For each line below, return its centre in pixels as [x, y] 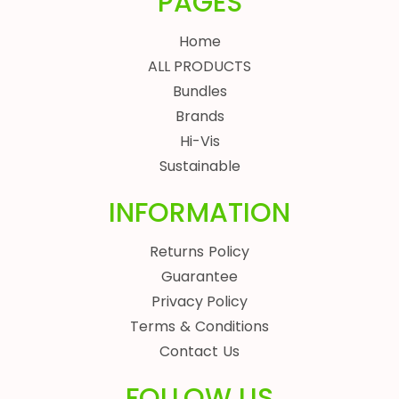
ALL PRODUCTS [199, 67]
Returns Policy [199, 252]
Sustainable [199, 167]
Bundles [199, 92]
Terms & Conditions [199, 327]
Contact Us [199, 352]
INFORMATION [199, 213]
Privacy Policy [199, 302]
